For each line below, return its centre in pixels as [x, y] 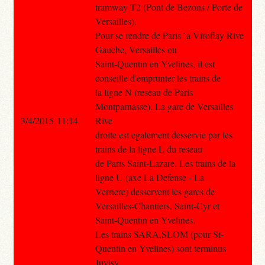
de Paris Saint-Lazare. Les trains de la [165, 163]
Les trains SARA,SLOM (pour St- [159, 234]
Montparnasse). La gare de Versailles [164, 106]
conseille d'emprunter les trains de [158, 77]
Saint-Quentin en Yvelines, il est [155, 63]
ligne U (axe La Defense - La [149, 177]
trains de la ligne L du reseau [148, 148]
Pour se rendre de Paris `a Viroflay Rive [169, 35]
